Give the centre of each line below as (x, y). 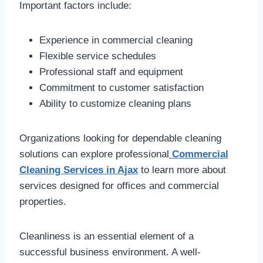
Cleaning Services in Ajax (78, 170)
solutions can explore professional (94, 154)
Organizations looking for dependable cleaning (120, 139)
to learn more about (182, 170)
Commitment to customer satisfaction (121, 88)
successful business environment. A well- (110, 252)
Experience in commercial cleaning (116, 41)
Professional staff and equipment (111, 72)
